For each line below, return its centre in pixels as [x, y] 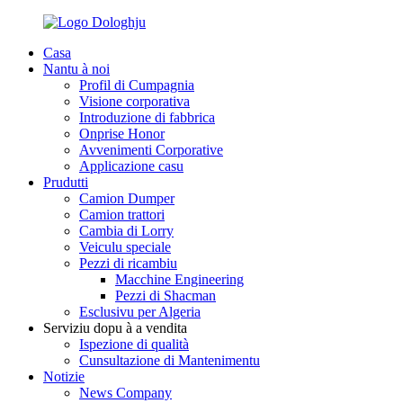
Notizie [64, 376]
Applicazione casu [131, 166]
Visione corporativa [134, 101]
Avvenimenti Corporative [151, 150]
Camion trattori [122, 215]
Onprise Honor [122, 134]
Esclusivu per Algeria [140, 312]
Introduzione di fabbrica [147, 117]
